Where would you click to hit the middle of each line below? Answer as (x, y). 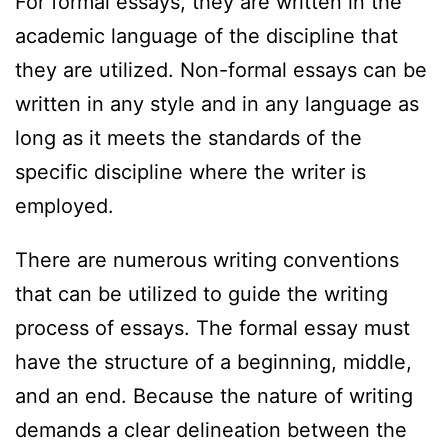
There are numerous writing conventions (207, 260)
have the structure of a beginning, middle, (213, 362)
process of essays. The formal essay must (212, 328)
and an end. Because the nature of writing (214, 396)
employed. (64, 206)
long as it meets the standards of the (188, 138)
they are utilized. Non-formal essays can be (221, 70)
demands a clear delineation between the (211, 430)
